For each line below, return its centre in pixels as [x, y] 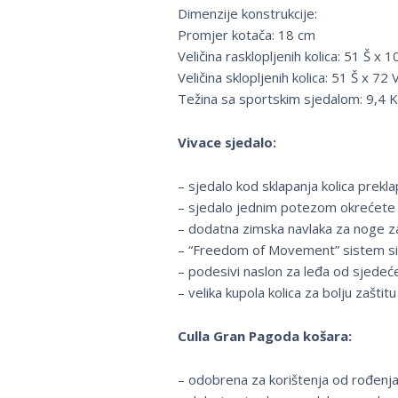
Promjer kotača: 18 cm [246, 35]
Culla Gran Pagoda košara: [264, 336]
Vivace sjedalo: [227, 143]
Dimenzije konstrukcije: [247, 14]
